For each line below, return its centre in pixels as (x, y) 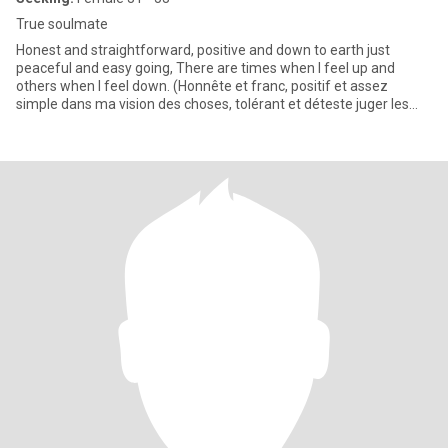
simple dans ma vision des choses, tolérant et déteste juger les (212, 104)
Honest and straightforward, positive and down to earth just (203, 50)
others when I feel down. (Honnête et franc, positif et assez (202, 86)
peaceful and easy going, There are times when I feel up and (205, 68)
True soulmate (62, 24)
